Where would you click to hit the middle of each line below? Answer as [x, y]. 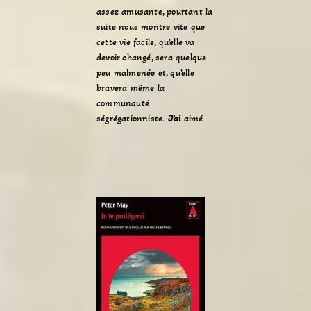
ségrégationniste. [131, 118]
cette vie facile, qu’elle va [146, 42]
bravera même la [131, 88]
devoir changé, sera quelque [152, 57]
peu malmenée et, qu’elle [145, 73]
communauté [123, 103]
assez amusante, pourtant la [155, 11]
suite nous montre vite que [151, 27]
